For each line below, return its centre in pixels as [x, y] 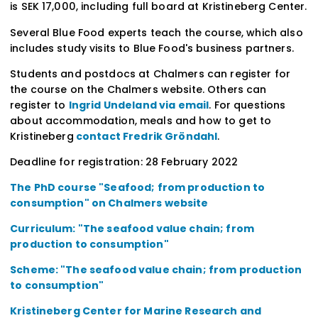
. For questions [247, 105]
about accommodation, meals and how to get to [141, 120]
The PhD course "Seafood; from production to [138, 187]
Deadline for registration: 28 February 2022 [124, 161]
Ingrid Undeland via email [139, 105]
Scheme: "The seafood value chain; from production [156, 269]
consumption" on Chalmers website [109, 203]
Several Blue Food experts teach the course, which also [157, 32]
